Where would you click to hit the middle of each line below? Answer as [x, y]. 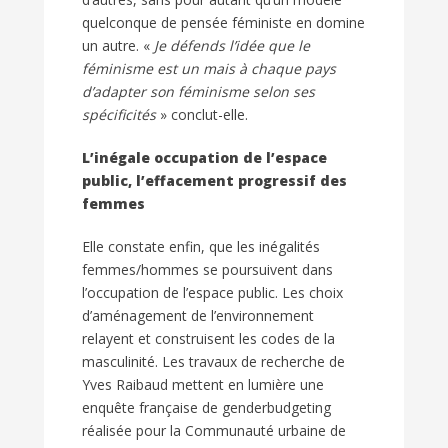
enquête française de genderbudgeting [206, 408]
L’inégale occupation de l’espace [204, 158]
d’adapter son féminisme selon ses [198, 92]
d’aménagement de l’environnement [198, 316]
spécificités [119, 115]
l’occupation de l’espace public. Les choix [212, 293]
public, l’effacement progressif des [214, 181]
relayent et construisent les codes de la [208, 339]
